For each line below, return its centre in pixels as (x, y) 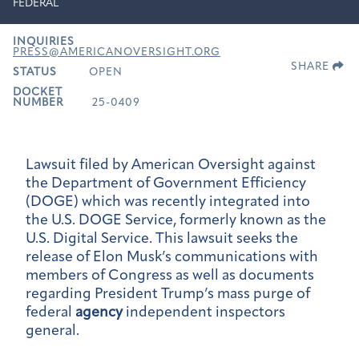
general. (54, 331)
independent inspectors (204, 313)
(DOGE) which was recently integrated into (168, 202)
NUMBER (38, 103)
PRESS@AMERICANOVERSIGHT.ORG (117, 52)
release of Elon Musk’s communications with (172, 257)
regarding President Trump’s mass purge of (168, 294)
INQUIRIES (44, 42)
